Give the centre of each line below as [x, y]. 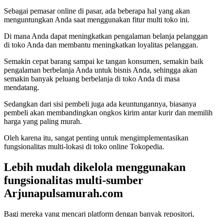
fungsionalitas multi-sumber [74, 180]
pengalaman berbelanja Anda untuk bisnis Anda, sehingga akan [101, 70]
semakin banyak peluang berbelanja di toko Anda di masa [92, 79]
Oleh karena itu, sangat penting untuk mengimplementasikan [96, 138]
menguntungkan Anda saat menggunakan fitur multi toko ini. [97, 20]
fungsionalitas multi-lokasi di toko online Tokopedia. [84, 147]
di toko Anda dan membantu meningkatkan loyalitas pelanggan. [101, 45]
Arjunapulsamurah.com [63, 194]
